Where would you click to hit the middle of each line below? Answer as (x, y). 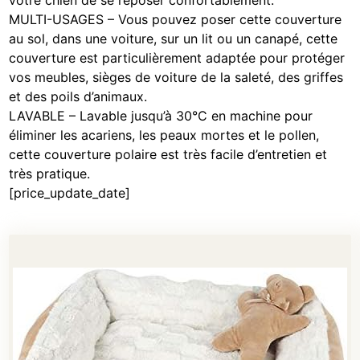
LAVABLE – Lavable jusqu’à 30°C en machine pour (161, 116)
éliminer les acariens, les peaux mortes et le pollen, (164, 135)
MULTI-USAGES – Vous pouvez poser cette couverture (176, 20)
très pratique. (50, 174)
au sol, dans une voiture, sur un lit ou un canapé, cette (174, 39)
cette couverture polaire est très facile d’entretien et (168, 155)
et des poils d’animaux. (78, 97)
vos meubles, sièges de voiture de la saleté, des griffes (176, 78)
